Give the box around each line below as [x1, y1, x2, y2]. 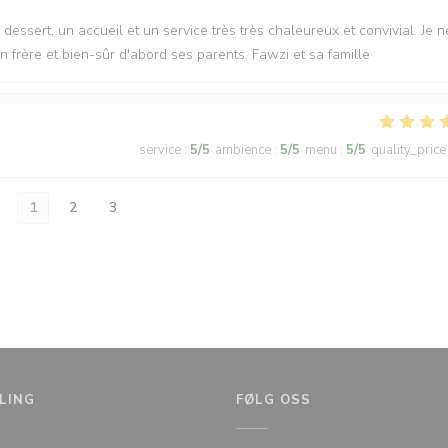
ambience [215, 141, 271, 159]
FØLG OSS [236, 391, 312, 409]
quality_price [371, 141, 446, 159]
